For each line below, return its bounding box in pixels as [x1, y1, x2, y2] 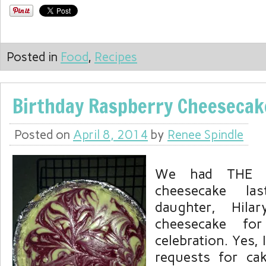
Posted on [14, 127, 73, 142]
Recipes [94, 49, 137, 65]
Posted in [7, 49, 61, 65]
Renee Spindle [167, 127, 243, 142]
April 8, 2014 [73, 127, 148, 142]
